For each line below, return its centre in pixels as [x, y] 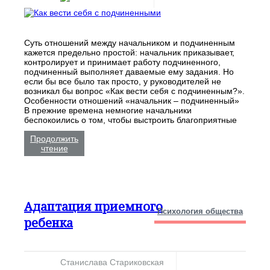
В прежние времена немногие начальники [108, 110]
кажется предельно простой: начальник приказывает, [129, 52]
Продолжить [54, 138]
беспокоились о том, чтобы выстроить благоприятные [130, 120]
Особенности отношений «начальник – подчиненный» [132, 100]
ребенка [49, 223]
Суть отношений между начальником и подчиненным [130, 42]
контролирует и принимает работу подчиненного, [122, 62]
